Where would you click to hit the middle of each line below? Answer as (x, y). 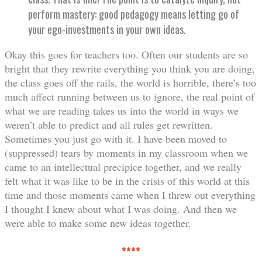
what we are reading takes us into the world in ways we (122, 111)
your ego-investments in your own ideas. (107, 30)
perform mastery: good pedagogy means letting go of (134, 14)
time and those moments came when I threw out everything (130, 195)
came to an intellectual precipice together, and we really (123, 167)
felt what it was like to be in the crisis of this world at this (127, 181)
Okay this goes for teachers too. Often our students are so (126, 55)
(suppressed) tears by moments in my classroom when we (126, 153)
